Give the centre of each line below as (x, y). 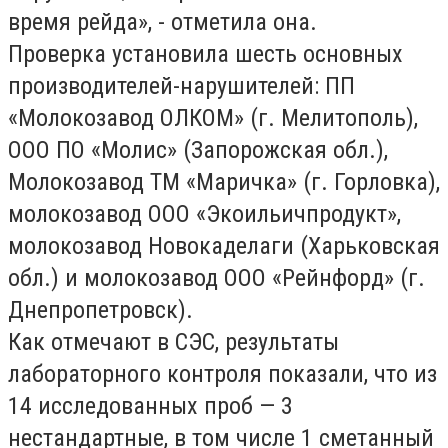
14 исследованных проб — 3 (150, 406)
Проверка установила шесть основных (205, 54)
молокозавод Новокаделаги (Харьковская (224, 246)
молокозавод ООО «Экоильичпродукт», (204, 214)
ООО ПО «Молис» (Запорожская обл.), (198, 150)
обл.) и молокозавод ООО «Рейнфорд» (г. (216, 278)
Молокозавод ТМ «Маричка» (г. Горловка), (224, 182)
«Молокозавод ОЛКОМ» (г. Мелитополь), (213, 118)
